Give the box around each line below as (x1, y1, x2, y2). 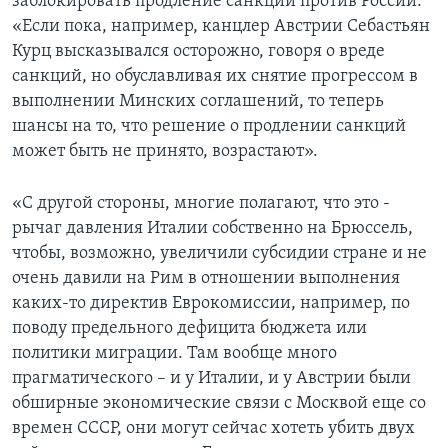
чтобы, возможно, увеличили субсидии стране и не (12, 244, 427, 264)
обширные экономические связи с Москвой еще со (12, 394, 426, 414)
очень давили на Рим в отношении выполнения (12, 269, 400, 289)
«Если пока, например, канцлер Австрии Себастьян (12, 17, 430, 37)
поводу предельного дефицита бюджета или (12, 319, 367, 339)
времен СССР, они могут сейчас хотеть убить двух (12, 419, 415, 439)
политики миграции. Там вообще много (12, 344, 337, 364)
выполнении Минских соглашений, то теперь (12, 92, 384, 112)
